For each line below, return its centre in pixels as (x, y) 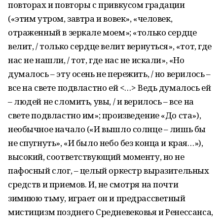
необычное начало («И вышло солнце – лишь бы (107, 129)
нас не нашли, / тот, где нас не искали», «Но (96, 60)
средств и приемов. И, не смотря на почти (93, 184)
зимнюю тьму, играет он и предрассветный (97, 198)
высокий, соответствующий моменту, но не (96, 157)
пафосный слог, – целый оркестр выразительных (109, 170)
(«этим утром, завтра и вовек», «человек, (90, 18)
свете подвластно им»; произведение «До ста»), (105, 115)
